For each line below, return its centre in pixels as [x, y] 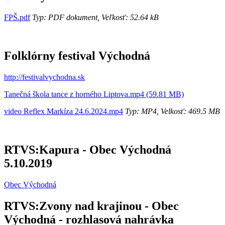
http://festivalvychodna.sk [44, 77]
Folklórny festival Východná [77, 55]
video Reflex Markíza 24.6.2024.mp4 [64, 111]
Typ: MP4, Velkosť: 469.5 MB [172, 111]
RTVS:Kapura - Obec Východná [88, 149]
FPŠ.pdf [17, 17]
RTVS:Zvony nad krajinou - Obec [91, 206]
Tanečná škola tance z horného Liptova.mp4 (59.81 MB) [94, 94]
